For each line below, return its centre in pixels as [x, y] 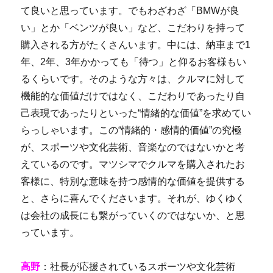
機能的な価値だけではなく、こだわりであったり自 [133, 96]
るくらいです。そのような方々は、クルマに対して [133, 79]
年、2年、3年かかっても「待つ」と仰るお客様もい [134, 62]
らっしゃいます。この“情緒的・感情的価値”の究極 [131, 130]
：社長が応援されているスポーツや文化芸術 [138, 266]
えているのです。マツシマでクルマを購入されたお [133, 164]
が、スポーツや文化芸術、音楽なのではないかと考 [133, 147]
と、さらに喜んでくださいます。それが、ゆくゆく [133, 198]
